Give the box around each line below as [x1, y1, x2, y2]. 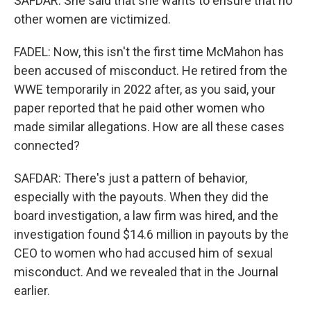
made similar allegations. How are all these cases [14, 119, 285, 134]
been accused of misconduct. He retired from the [14, 63, 287, 78]
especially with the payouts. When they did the [14, 190, 269, 204]
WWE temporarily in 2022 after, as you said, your [14, 82, 276, 96]
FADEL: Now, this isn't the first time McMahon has [14, 44, 284, 59]
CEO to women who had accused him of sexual [14, 246, 273, 260]
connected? [14, 138, 80, 153]
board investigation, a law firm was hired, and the [14, 208, 278, 223]
